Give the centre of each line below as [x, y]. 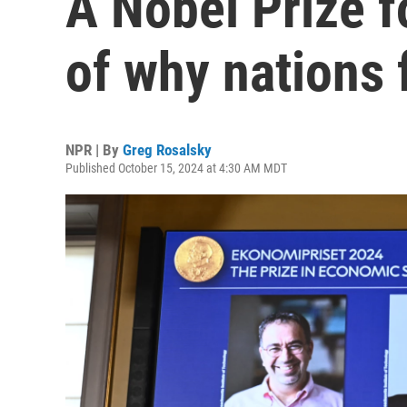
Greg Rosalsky [167, 150]
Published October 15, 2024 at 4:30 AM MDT [176, 168]
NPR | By [94, 150]
